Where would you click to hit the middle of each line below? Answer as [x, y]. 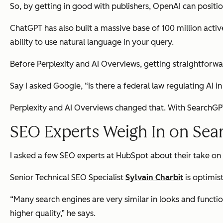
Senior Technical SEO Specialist [68, 178]
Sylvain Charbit [154, 178]
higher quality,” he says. [53, 214]
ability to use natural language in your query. [92, 42]
